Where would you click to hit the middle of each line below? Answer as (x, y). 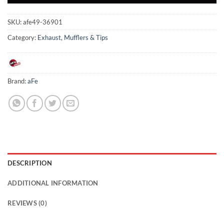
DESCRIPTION (30, 163)
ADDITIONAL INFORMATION (53, 183)
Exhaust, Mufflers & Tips (73, 37)
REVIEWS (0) (27, 203)
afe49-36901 (43, 22)
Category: (22, 37)
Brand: (17, 81)
